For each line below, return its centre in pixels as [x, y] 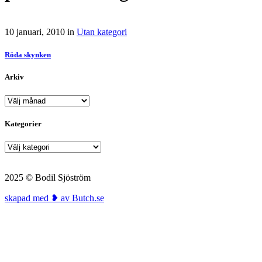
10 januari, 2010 [35, 32]
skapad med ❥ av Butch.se [54, 198]
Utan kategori [102, 32]
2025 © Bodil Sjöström [48, 177]
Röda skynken [28, 55]
